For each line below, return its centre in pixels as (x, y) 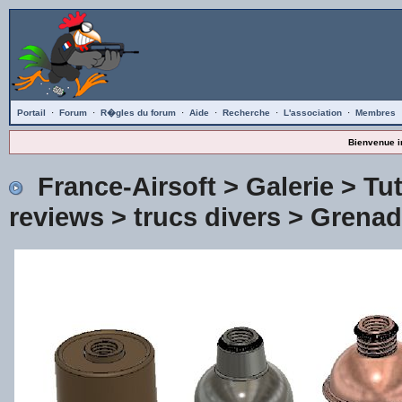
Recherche (246, 113)
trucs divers (207, 217)
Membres (375, 113)
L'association (312, 113)
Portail (31, 113)
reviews (56, 217)
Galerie (289, 186)
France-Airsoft (127, 186)
